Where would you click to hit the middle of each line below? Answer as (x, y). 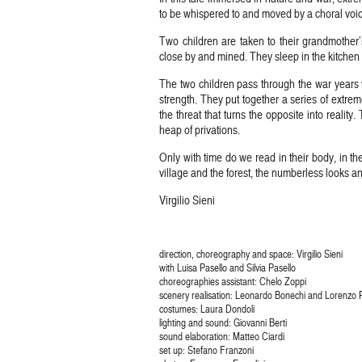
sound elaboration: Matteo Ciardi (222, 336)
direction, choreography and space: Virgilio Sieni (251, 254)
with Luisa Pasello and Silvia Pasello (227, 267)
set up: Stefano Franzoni (206, 350)
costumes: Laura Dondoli (207, 309)
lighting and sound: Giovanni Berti (223, 322)
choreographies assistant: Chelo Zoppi (233, 281)
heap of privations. (200, 130)
